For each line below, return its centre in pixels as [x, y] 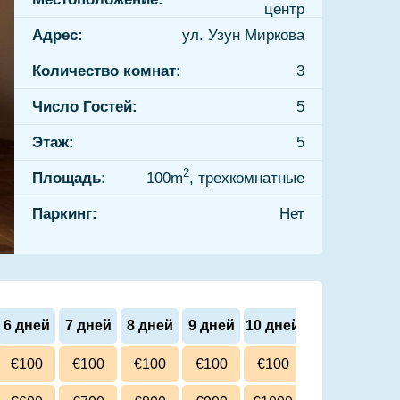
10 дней [273, 325]
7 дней [88, 325]
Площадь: [69, 178]
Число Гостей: [85, 106]
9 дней [211, 325]
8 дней [150, 325]
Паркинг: [65, 214]
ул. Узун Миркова [243, 35]
